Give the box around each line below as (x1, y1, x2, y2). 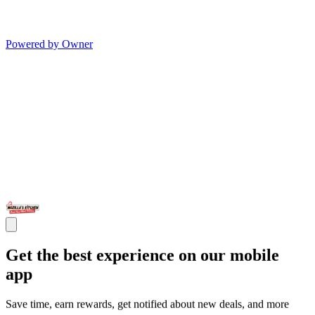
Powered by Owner (6, 38, 93, 51)
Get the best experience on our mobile (6, 246, 279, 264)
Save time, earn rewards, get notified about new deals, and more (6, 297, 289, 310)
